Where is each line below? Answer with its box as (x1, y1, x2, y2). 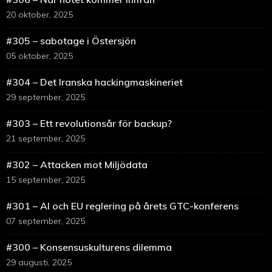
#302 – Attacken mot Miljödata (6, 158, 148, 171)
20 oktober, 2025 (6, 9, 73, 21)
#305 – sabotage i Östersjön (6, 35, 136, 47)
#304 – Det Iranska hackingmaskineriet (6, 76, 183, 89)
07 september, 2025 (6, 216, 85, 227)
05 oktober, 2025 (6, 50, 73, 62)
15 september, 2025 (6, 174, 85, 186)
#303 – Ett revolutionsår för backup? (6, 117, 172, 130)
